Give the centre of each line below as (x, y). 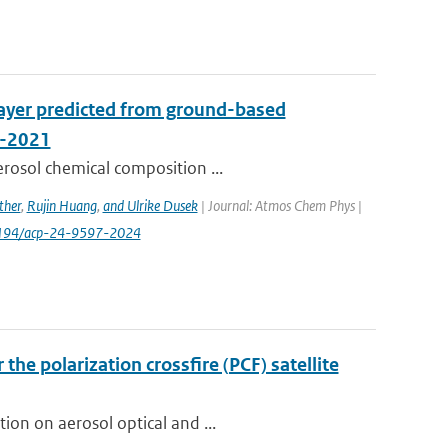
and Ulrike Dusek (150, 205)
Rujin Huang (61, 205)
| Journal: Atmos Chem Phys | (279, 205)
